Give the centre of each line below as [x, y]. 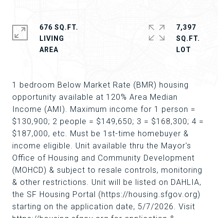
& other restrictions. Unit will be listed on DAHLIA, [107, 182]
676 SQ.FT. [59, 27]
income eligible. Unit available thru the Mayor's [102, 146]
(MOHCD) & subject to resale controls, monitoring [107, 170]
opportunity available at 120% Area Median [95, 97]
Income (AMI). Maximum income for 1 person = [104, 109]
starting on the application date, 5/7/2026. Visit [104, 207]
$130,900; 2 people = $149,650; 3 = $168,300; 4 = [108, 121]
